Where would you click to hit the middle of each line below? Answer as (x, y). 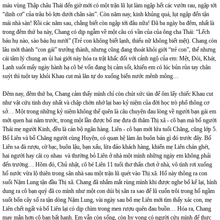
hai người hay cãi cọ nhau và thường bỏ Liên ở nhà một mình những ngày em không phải (107, 156)
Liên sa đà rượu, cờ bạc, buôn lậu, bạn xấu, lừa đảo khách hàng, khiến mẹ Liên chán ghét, (106, 147)
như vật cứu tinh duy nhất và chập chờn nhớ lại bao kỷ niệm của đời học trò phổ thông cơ (106, 103)
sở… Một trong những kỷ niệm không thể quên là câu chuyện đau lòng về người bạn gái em (109, 112)
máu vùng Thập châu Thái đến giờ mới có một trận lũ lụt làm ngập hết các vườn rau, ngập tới (110, 6)
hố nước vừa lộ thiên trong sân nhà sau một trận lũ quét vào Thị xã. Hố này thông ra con (105, 174)
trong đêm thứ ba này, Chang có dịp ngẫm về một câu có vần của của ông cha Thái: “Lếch (106, 32)
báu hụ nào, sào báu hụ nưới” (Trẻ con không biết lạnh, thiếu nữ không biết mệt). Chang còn (110, 41)
